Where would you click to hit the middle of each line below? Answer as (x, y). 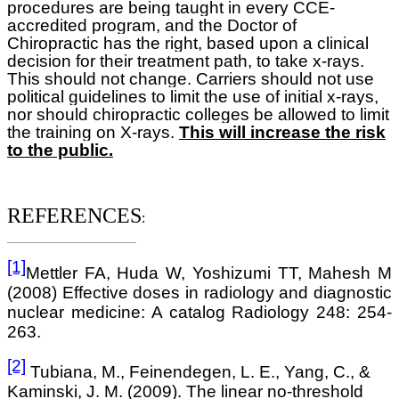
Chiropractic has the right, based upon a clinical (188, 43)
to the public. (60, 150)
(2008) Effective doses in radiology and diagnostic (199, 293)
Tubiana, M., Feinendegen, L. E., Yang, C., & (200, 372)
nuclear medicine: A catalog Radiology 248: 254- (199, 313)
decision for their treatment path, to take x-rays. (186, 61)
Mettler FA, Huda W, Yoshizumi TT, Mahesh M (209, 273)
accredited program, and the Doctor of (152, 25)
